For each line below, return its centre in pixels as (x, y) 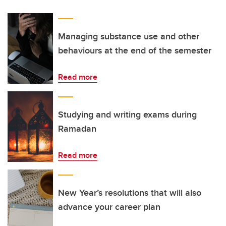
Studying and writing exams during (127, 115)
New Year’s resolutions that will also (130, 193)
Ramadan (77, 129)
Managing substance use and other (129, 36)
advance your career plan (109, 207)
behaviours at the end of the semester (135, 50)
